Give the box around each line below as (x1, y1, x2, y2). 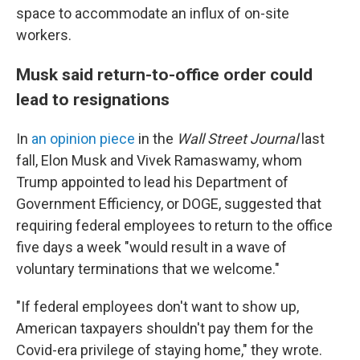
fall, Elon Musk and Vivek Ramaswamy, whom (16, 152, 302, 169)
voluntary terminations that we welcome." (16, 260, 280, 277)
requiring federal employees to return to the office (16, 217, 333, 234)
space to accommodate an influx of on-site (16, 5, 289, 22)
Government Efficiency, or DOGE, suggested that (16, 195, 321, 212)
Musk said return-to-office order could (16, 64, 313, 84)
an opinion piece (31, 130, 135, 147)
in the (135, 130, 174, 147)
